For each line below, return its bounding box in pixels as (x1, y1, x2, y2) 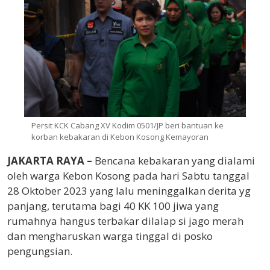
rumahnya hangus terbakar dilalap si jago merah (7, 214, 243, 228)
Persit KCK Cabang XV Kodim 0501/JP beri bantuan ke (31, 120, 224, 131)
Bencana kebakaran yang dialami (92, 154, 255, 168)
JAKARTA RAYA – (7, 154, 92, 168)
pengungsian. (7, 244, 72, 259)
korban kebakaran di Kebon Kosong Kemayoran (31, 131, 209, 143)
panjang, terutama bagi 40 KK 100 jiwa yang (7, 199, 219, 213)
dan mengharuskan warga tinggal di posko (7, 229, 213, 243)
